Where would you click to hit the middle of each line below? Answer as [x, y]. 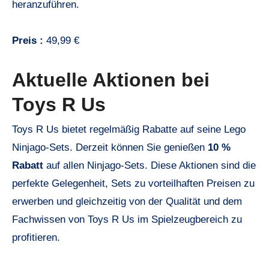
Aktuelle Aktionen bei [111, 80]
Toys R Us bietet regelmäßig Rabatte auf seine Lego [129, 130]
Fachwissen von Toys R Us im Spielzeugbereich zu [127, 220]
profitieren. [36, 238]
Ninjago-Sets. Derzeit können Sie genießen [110, 148]
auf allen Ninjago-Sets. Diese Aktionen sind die [150, 166]
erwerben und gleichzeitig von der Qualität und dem [127, 202]
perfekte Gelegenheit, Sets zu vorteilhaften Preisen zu [133, 184]
